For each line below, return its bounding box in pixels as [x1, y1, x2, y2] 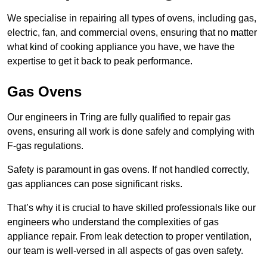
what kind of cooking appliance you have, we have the [7, 42, 235, 52]
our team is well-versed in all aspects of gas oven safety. [7, 246, 243, 256]
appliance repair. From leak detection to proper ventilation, [7, 231, 252, 242]
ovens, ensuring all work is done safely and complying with [7, 126, 254, 137]
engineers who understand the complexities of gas [7, 217, 219, 228]
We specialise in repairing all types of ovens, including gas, [7, 13, 256, 24]
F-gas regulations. [7, 141, 83, 151]
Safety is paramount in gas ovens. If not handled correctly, [7, 164, 249, 175]
